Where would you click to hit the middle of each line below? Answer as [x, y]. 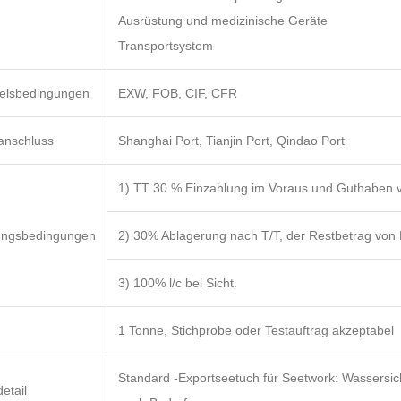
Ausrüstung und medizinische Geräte [223, 21]
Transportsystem [166, 46]
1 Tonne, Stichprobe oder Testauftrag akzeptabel [256, 331]
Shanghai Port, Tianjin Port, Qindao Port [231, 141]
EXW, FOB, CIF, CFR [178, 94]
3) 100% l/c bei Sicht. [178, 283]
